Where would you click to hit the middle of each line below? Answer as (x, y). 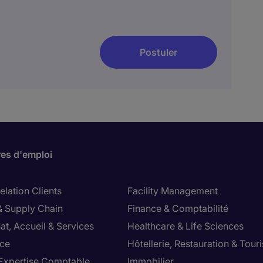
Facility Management (173, 191)
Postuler (159, 52)
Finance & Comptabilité (178, 208)
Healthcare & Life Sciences (186, 226)
